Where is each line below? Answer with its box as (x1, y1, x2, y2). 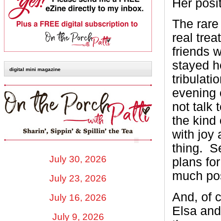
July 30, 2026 (49, 153, 107, 164)
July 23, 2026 (49, 173, 107, 184)
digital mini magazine (9, 67, 61, 73)
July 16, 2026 (49, 192, 107, 203)
